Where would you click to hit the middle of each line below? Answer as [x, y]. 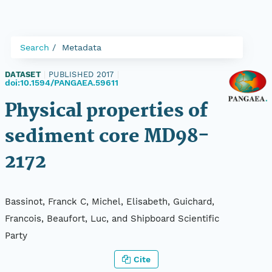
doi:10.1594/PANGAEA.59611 [62, 83]
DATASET [23, 74]
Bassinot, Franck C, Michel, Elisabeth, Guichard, [110, 202]
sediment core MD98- [107, 137]
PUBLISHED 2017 [81, 74]
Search [35, 47]
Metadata [82, 47]
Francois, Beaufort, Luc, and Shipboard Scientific [112, 219]
